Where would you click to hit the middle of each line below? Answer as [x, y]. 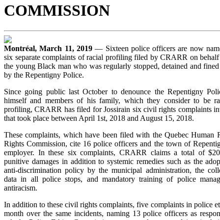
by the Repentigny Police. [44, 75]
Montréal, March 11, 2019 [50, 48]
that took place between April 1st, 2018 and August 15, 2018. [99, 118]
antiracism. [21, 188]
